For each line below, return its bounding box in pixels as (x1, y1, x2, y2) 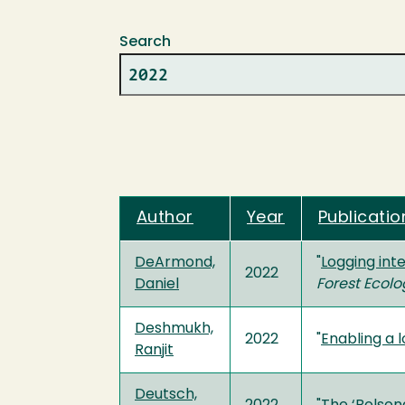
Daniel (135, 277, 179, 292)
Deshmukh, (135, 321, 213, 336)
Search (119, 34, 171, 50)
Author (137, 209, 193, 227)
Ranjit (135, 343, 174, 358)
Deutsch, (135, 387, 197, 402)
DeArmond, (135, 255, 215, 270)
